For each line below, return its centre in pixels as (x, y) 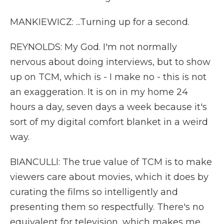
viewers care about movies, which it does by (109, 177)
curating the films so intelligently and (94, 192)
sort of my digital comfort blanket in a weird (109, 122)
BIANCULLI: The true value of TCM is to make (111, 162)
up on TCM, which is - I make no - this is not (108, 77)
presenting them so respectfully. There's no (107, 207)
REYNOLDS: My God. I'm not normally (93, 47)
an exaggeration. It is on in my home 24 (99, 92)
